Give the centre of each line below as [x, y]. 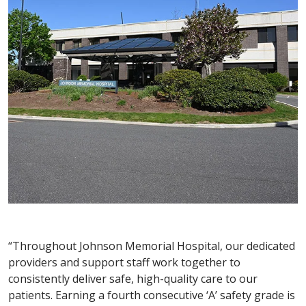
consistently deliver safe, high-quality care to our [133, 278]
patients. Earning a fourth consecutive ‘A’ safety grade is [152, 295]
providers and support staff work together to [124, 262]
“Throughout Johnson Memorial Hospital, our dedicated [152, 246]
